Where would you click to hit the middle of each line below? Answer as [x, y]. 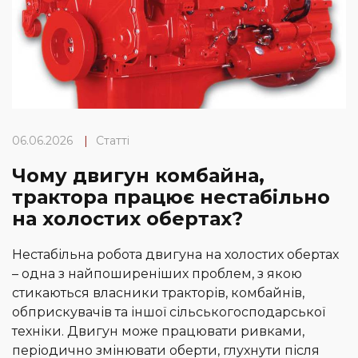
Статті [113, 141]
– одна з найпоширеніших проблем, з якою [157, 274]
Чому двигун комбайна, [138, 176]
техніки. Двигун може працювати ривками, [158, 332]
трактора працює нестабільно [171, 197]
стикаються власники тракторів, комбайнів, [158, 293]
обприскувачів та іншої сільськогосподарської [169, 312]
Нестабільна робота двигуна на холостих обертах [175, 255]
